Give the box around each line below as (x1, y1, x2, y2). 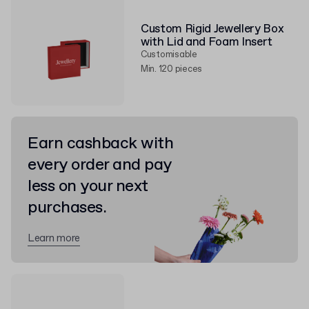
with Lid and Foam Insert (141, 34, 272, 50)
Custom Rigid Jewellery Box (141, 21, 284, 37)
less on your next (28, 175, 148, 197)
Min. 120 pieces (141, 63, 203, 75)
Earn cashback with (28, 132, 174, 154)
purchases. (28, 197, 107, 219)
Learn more (28, 232, 80, 246)
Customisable (141, 49, 197, 61)
